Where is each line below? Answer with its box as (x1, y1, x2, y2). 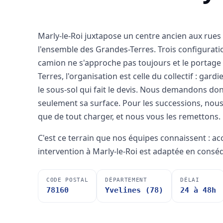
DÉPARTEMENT (105, 177, 147, 184)
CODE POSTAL (46, 177, 89, 184)
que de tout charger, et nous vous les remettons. (38, 111, 221, 122)
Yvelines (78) (105, 186, 164, 195)
